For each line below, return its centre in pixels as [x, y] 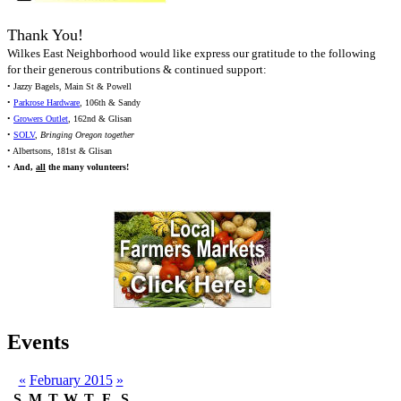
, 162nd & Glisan [100, 119]
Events [38, 342]
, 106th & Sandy [110, 103]
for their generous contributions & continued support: [137, 70]
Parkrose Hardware [47, 103]
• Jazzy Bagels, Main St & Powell [69, 87]
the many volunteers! [87, 167]
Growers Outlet [41, 119]
